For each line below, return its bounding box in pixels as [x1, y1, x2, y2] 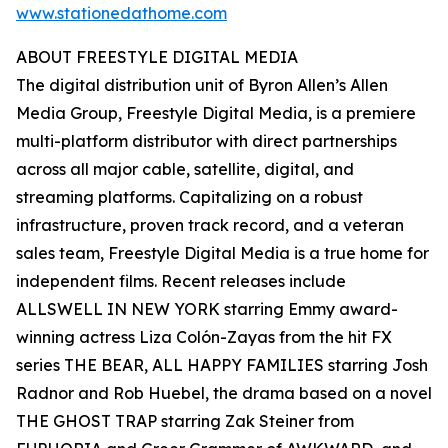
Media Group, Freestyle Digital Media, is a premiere [16, 103, 416, 124]
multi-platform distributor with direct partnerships [16, 131, 397, 152]
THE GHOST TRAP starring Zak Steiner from [16, 411, 354, 432]
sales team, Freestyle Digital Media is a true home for [16, 243, 429, 264]
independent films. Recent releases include [16, 271, 346, 292]
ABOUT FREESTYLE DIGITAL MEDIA [16, 47, 298, 68]
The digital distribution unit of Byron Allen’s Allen [16, 75, 388, 96]
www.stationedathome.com [16, 3, 227, 24]
